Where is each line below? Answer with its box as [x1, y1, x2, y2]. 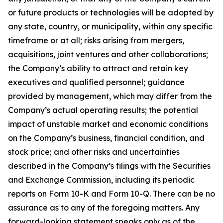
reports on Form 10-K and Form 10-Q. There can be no [8, 189, 215, 199]
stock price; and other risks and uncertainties [8, 147, 180, 157]
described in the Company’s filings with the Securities [8, 161, 211, 171]
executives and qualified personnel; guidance [8, 77, 185, 87]
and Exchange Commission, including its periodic [8, 175, 195, 185]
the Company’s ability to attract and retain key [8, 63, 188, 73]
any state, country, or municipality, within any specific [8, 21, 213, 31]
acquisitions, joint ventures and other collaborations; [8, 49, 208, 59]
